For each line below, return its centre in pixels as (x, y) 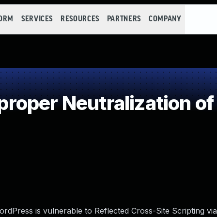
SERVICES (37, 19)
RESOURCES (80, 19)
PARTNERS (124, 19)
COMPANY (165, 19)
